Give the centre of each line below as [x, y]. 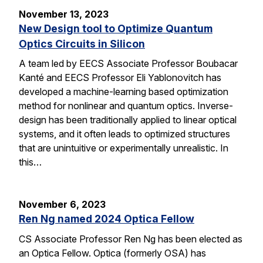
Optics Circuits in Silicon [82, 43]
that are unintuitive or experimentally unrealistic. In [124, 148]
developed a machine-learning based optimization [124, 92]
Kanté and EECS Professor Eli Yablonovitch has [120, 78]
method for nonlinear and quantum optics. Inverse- [126, 106]
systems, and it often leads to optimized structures [124, 134]
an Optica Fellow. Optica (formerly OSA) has [112, 253]
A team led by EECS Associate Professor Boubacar [128, 64]
